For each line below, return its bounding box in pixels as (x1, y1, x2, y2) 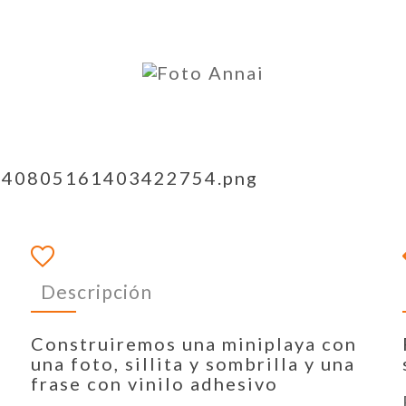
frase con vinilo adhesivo (31, 372, 278, 394)
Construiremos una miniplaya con (31, 333, 357, 354)
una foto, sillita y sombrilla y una (31, 353, 361, 374)
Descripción (40, 279, 152, 303)
